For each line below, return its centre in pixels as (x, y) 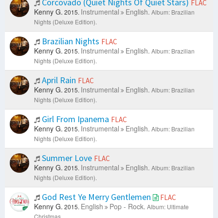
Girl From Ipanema (75, 119)
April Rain (59, 80)
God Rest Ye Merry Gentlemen (96, 197)
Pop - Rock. (127, 207)
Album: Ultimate (168, 207)
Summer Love (67, 158)
